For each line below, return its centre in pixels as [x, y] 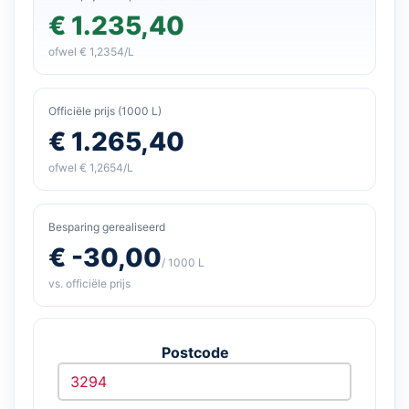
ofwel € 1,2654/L [91, 167]
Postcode [195, 352]
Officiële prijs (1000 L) [105, 110]
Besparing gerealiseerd [107, 226]
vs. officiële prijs [89, 283]
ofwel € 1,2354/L [91, 51]
